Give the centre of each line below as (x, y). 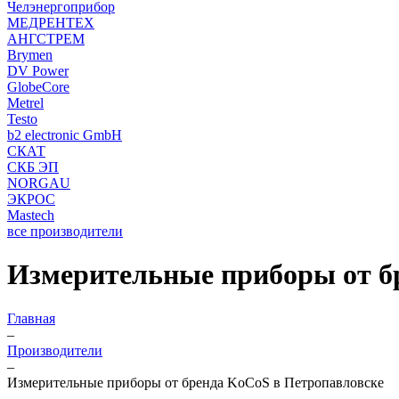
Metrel (25, 103)
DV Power (38, 71)
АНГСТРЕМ (46, 39)
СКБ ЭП (33, 167)
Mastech (31, 215)
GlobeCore (38, 87)
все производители (65, 231)
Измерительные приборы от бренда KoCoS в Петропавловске (195, 382)
